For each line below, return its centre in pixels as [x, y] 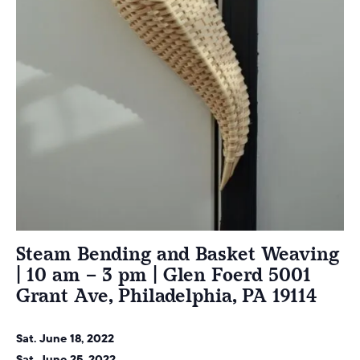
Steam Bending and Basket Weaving [178, 254]
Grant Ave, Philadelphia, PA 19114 [166, 296]
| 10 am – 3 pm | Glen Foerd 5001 [164, 275]
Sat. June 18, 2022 [67, 338]
